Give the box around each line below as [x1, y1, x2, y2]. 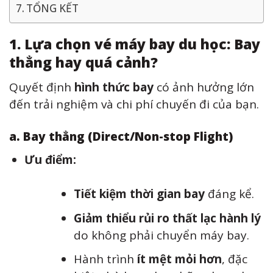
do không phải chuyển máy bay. [74, 227, 250, 243]
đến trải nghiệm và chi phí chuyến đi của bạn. [9, 96, 259, 112]
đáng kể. [205, 186, 255, 202]
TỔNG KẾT [26, 1, 79, 16]
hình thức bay [74, 79, 154, 95]
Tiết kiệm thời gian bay [74, 186, 205, 202]
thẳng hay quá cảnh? [9, 53, 158, 73]
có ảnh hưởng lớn [154, 79, 254, 95]
